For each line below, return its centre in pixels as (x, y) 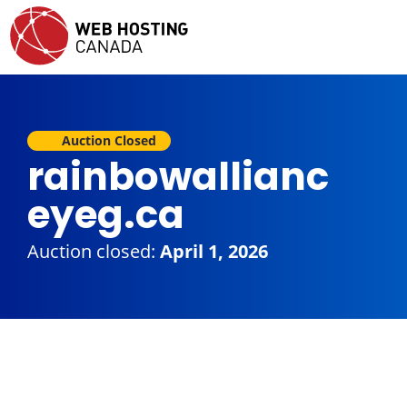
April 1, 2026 (214, 251)
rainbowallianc (178, 177)
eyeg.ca (110, 215)
